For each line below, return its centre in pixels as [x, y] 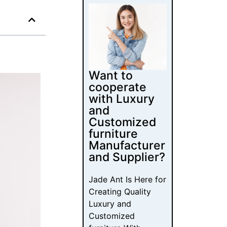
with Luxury [122, 99]
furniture [113, 134]
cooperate [118, 87]
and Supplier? [127, 157]
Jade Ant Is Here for [128, 180]
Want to [111, 76]
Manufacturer [127, 146]
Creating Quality [120, 192]
